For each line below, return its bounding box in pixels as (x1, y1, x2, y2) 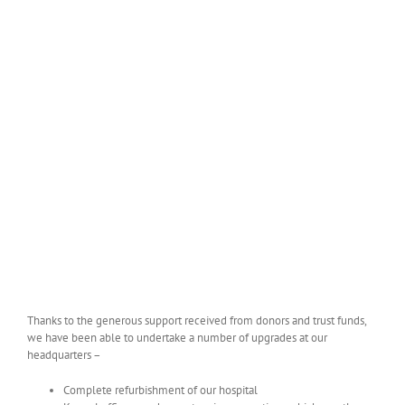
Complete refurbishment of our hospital (63, 381, 258, 398)
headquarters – (27, 346, 101, 363)
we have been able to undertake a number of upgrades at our (27, 329, 327, 345)
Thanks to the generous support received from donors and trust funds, (27, 312, 366, 328)
